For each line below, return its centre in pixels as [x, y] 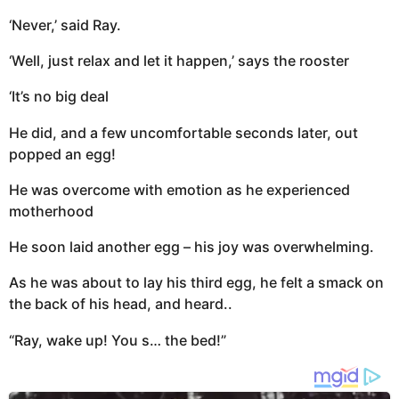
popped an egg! [62, 154]
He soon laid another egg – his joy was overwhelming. [191, 247]
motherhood [51, 211]
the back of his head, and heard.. [121, 304]
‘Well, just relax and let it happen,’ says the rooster [179, 61]
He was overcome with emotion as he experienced [179, 189]
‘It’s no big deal [59, 97]
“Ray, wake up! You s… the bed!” [118, 340]
